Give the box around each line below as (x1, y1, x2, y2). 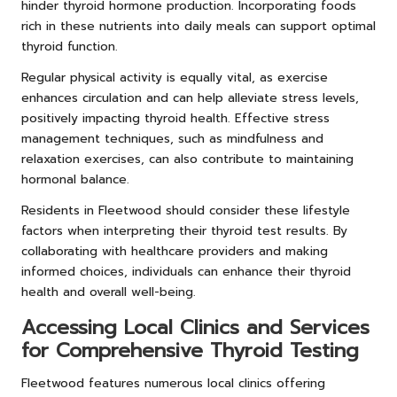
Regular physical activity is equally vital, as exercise (21, 67, 328, 87)
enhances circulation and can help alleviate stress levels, (21, 88, 359, 107)
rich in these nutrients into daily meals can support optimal (21, 16, 376, 35)
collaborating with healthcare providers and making (21, 241, 328, 261)
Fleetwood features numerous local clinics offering (21, 373, 325, 393)
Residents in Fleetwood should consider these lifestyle (21, 200, 350, 220)
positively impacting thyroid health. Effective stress (21, 108, 330, 128)
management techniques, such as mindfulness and (21, 128, 323, 148)
